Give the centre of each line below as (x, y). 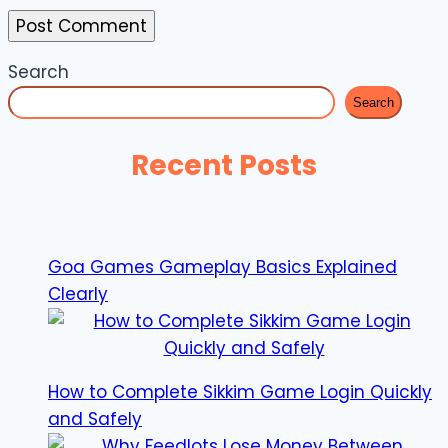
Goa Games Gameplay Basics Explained (222, 267)
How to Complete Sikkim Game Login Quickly (240, 392)
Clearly (78, 294)
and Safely (95, 419)
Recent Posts (224, 165)
